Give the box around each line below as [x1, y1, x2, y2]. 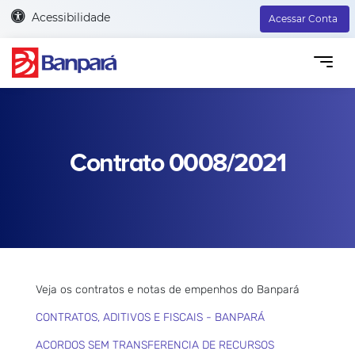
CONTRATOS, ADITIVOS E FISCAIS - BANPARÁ [36, 310, 265, 324]
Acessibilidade [31, 10, 110, 25]
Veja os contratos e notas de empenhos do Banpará [36, 282, 300, 296]
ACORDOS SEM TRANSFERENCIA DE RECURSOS [36, 338, 274, 352]
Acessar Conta [269, 13, 338, 25]
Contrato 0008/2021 [70, 147, 285, 179]
